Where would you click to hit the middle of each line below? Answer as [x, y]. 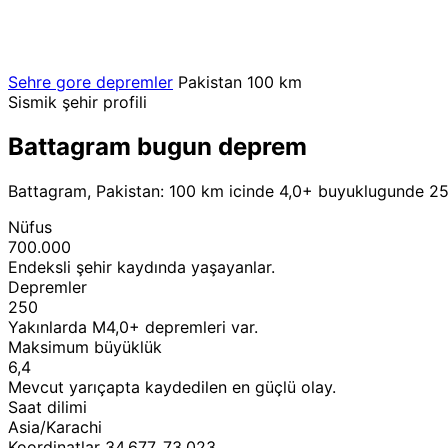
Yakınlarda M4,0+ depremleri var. [133, 326]
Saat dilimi [47, 406]
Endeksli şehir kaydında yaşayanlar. [141, 266]
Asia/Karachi [55, 426]
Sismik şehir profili [77, 101]
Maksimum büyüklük [85, 346]
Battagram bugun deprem [157, 146]
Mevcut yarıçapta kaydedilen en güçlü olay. [172, 386]
